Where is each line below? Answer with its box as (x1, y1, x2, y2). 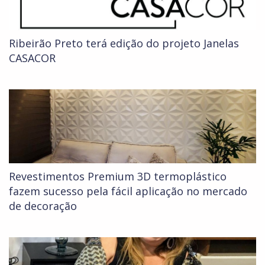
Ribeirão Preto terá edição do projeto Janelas (9, 36, 239, 51)
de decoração (9, 199, 77, 214)
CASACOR (9, 51, 56, 66)
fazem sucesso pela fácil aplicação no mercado (9, 184, 247, 199)
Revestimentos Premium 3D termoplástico (9, 169, 227, 184)
